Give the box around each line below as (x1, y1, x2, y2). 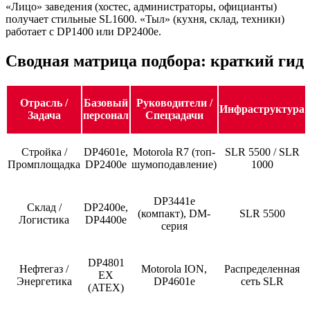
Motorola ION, (141, 263, 207, 275)
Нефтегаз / (19, 263, 69, 275)
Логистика (19, 214, 69, 226)
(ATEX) (88, 282, 124, 294)
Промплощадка (8, 158, 80, 171)
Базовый (84, 97, 128, 109)
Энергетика (16, 275, 72, 288)
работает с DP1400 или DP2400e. (6, 26, 161, 38)
